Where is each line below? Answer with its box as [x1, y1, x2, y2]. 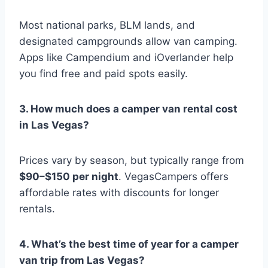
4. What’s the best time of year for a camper [19, 238, 239, 251]
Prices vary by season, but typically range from [19, 154, 244, 167]
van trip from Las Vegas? [19, 254, 145, 267]
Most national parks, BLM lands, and [19, 19, 195, 32]
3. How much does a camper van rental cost [19, 103, 237, 115]
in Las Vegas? [19, 119, 89, 132]
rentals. [19, 203, 55, 215]
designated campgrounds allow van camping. [19, 35, 237, 48]
